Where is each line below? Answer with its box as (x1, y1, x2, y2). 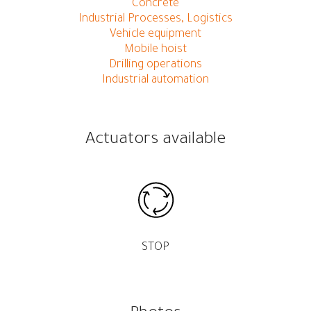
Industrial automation (102, 74, 209, 87)
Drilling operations (109, 59, 202, 72)
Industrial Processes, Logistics (78, 13, 233, 26)
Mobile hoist (124, 44, 187, 57)
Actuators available (85, 131, 226, 150)
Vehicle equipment (110, 28, 201, 42)
